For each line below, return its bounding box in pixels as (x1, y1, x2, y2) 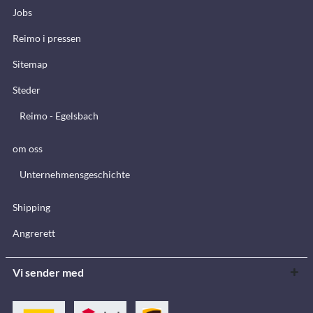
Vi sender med (13, 265, 84, 279)
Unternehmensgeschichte (20, 168, 130, 180)
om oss (13, 142, 43, 154)
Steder (13, 83, 41, 96)
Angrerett (13, 226, 55, 239)
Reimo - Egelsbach (20, 109, 99, 122)
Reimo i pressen (13, 31, 81, 44)
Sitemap (13, 57, 48, 70)
